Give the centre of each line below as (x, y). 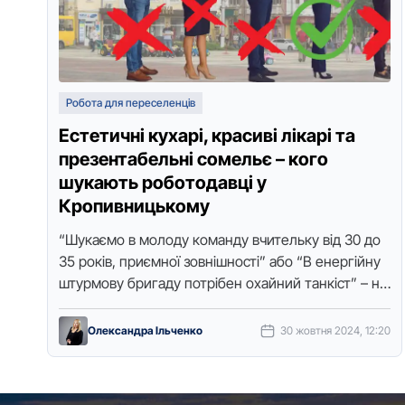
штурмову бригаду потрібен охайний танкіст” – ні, (222, 283)
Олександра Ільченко (145, 330)
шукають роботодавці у (163, 183)
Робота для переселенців (131, 103)
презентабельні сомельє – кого (193, 159)
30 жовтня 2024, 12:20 (336, 330)
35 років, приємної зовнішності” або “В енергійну (220, 261)
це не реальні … (111, 305)
